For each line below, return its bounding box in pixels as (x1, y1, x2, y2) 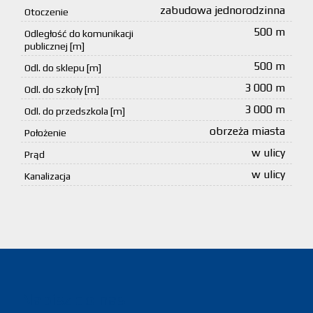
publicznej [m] (24, 41, 85, 52)
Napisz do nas (21, 290, 125, 310)
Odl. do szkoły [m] (24, 84, 99, 96)
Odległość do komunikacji (24, 28, 133, 40)
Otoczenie (24, 6, 68, 18)
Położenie (24, 127, 66, 139)
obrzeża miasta (210, 124, 285, 138)
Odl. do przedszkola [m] (24, 105, 125, 117)
